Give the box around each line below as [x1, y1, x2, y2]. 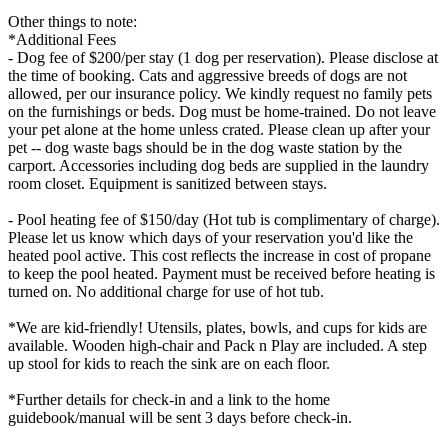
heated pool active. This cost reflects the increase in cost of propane [8, 246, 431, 264]
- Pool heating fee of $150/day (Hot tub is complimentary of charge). [8, 210, 440, 228]
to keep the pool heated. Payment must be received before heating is [8, 264, 435, 282]
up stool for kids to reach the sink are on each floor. [8, 354, 330, 372]
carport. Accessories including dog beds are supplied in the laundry [8, 156, 429, 174]
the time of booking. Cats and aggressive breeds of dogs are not [8, 66, 407, 84]
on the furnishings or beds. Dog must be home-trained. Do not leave [8, 102, 436, 120]
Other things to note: [8, 12, 137, 30]
